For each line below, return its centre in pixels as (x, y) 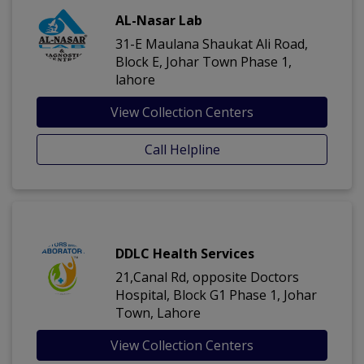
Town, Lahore (158, 313)
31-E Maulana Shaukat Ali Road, (212, 44)
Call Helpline (182, 150)
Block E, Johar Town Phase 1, (204, 62)
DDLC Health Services (185, 254)
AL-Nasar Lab (159, 21)
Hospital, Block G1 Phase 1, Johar (216, 295)
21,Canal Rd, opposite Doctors (207, 277)
